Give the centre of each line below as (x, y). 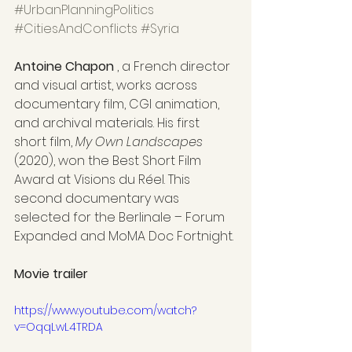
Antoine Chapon (64, 66)
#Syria (160, 28)
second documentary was (98, 198)
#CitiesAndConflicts (76, 28)
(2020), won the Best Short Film (109, 160)
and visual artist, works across (107, 85)
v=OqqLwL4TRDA (59, 326)
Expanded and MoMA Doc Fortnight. (124, 236)
